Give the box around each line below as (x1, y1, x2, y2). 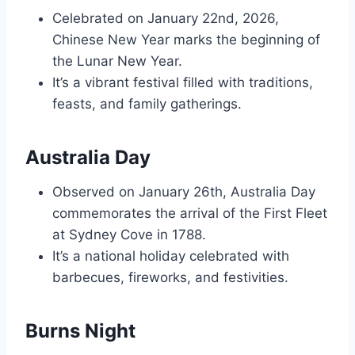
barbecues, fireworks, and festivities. (52, 269, 288, 286)
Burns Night (25, 319, 136, 343)
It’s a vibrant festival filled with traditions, (52, 74, 313, 91)
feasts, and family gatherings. (52, 96, 242, 113)
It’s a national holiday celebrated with (52, 248, 289, 265)
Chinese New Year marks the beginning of (52, 32, 320, 48)
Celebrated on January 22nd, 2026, (52, 10, 279, 27)
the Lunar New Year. (52, 53, 182, 70)
